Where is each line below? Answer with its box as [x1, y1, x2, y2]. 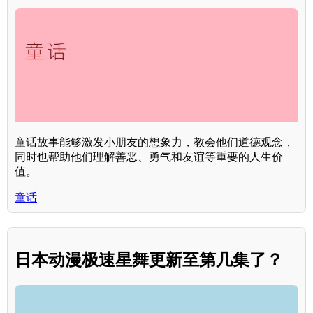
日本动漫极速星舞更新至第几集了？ [15, 250, 283, 270]
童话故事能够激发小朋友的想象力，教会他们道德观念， [15, 136, 294, 149]
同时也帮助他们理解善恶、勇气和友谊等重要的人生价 [15, 151, 283, 163]
